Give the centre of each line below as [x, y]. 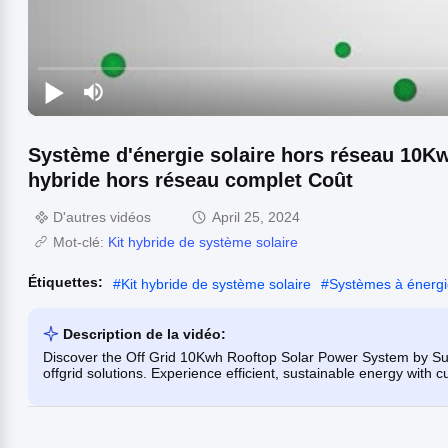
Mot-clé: [80, 241]
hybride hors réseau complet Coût [190, 179]
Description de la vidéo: [144, 333]
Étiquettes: [65, 281]
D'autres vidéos [102, 216]
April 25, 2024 [256, 216]
